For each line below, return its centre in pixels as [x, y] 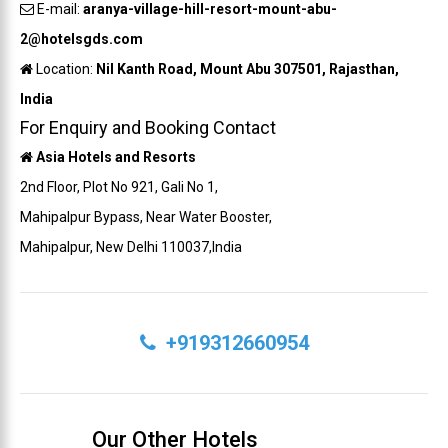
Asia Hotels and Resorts [116, 157]
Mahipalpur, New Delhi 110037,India [131, 247]
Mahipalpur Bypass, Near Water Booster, [146, 217]
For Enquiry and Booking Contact [148, 128]
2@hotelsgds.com [81, 39]
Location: [64, 69]
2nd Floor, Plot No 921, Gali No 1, [119, 187]
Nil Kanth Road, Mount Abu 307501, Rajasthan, [247, 69]
